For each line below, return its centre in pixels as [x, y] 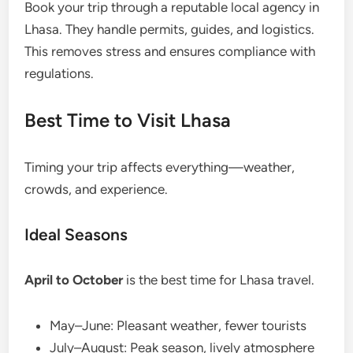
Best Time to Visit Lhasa [128, 121]
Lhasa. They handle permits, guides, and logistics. [170, 30]
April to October [74, 280]
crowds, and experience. [97, 190]
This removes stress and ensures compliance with [170, 52]
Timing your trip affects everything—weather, [160, 167]
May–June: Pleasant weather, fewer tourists [178, 326]
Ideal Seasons [76, 235]
